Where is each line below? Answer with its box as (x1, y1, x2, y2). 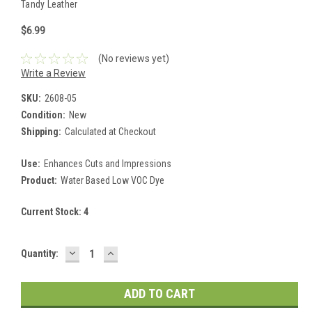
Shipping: (21, 125, 61, 137)
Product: (21, 174, 57, 186)
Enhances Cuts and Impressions (43, 157, 171, 169)
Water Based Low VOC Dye (60, 174, 164, 186)
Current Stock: (21, 205, 84, 217)
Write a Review (21, 67, 86, 79)
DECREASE (67, 244, 127, 260)
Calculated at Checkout (64, 125, 156, 137)
